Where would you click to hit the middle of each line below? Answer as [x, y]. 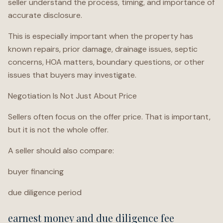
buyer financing [36, 171]
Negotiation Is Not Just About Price [72, 96]
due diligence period [45, 192]
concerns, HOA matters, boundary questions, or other [106, 62]
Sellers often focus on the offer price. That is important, [109, 117]
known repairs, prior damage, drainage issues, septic [103, 49]
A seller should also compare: [61, 151]
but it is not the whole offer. [58, 130]
